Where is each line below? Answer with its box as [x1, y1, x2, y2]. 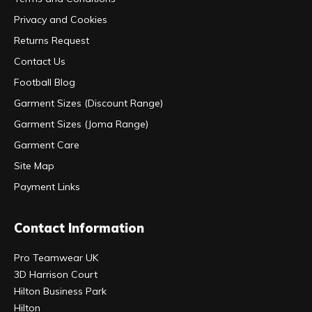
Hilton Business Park [14, 284, 107, 297]
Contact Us [14, 54, 65, 68]
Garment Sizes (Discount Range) [14, 96, 163, 109]
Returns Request [14, 33, 89, 47]
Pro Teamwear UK [14, 251, 98, 264]
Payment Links [14, 180, 80, 193]
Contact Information [14, 219, 144, 236]
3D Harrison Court [14, 267, 97, 281]
